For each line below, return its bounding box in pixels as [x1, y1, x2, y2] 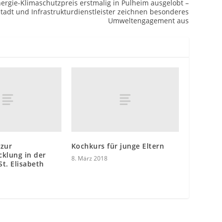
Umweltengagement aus [108, 16, 189, 26]
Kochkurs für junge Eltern [71, 141, 165, 151]
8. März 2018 [71, 154, 108, 163]
